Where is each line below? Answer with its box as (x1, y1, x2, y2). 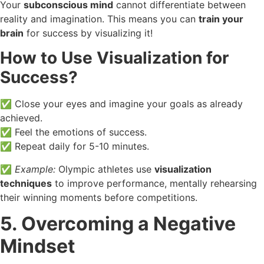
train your (199, 12, 243, 25)
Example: (15, 163, 55, 175)
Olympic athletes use (55, 163, 154, 175)
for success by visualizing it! (24, 27, 153, 39)
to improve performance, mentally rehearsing (52, 177, 257, 189)
